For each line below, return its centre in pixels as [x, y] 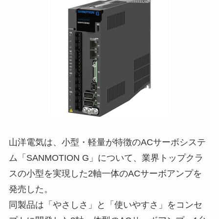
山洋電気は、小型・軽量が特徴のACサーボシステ [107, 142]
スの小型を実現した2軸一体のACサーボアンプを [105, 173]
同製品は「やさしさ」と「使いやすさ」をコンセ [105, 205]
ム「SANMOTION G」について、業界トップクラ [106, 158]
